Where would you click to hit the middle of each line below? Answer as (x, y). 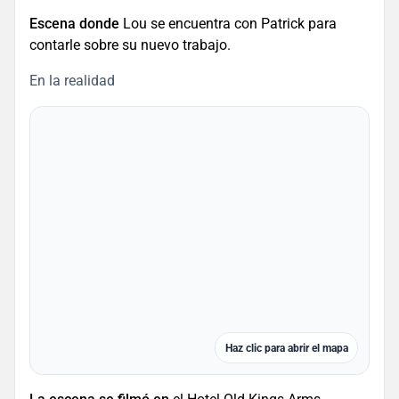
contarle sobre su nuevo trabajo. (130, 45)
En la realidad (72, 81)
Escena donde (74, 24)
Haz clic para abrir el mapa (286, 348)
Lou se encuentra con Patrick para (228, 24)
